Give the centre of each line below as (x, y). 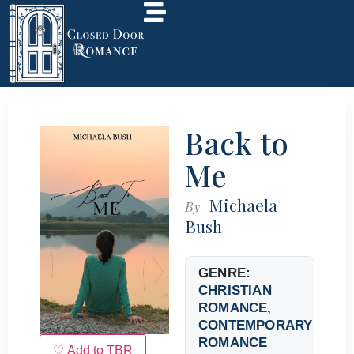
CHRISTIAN (235, 290)
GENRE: (225, 273)
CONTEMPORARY (256, 325)
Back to (237, 142)
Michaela (243, 204)
